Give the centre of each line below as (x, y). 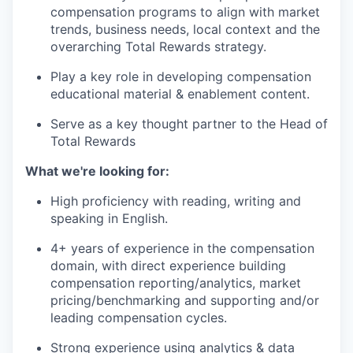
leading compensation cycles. (139, 318)
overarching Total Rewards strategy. (158, 47)
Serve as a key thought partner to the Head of (189, 124)
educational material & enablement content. (180, 94)
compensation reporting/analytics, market (176, 283)
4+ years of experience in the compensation (182, 249)
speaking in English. (109, 219)
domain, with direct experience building (168, 266)
